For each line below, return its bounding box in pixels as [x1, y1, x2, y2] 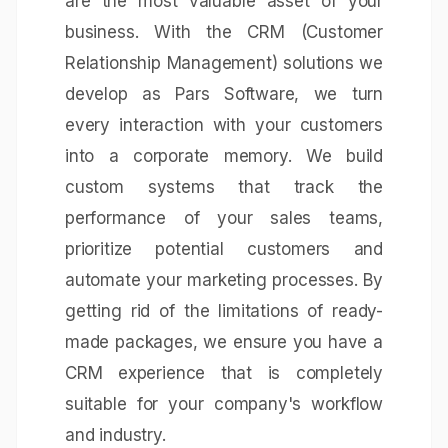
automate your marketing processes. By [65, 270, 383, 290]
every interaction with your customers [65, 115, 383, 135]
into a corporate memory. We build [65, 146, 383, 166]
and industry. [65, 425, 166, 445]
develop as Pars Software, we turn [65, 84, 383, 104]
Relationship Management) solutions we [65, 53, 383, 73]
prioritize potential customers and [65, 239, 383, 259]
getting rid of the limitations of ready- [65, 301, 383, 321]
